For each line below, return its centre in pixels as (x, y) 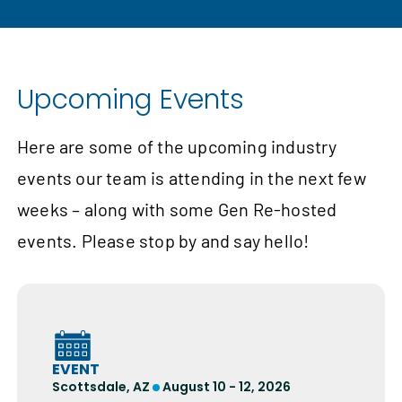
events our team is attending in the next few (192, 178)
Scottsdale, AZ (102, 387)
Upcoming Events (131, 100)
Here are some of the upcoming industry (177, 147)
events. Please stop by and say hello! (163, 241)
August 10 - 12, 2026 (225, 387)
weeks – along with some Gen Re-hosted (177, 210)
